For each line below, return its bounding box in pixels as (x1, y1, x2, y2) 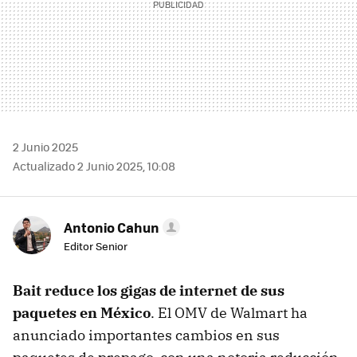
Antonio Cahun (64, 218, 159, 237)
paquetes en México (13, 304, 151, 323)
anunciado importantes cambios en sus (13, 326, 280, 345)
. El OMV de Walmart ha (151, 304, 308, 323)
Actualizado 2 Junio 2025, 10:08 (13, 158, 175, 175)
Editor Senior (64, 238, 127, 254)
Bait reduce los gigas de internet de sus (13, 281, 284, 300)
